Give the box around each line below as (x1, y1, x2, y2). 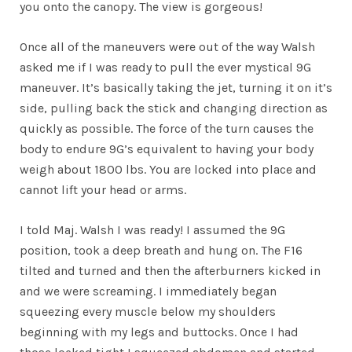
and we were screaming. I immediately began (20, 284, 277, 299)
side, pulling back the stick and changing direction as (20, 101, 328, 116)
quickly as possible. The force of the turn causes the (20, 121, 313, 137)
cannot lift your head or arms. (20, 182, 186, 198)
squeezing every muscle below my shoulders (20, 304, 276, 320)
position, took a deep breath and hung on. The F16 (20, 243, 302, 258)
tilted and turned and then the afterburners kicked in (20, 263, 321, 279)
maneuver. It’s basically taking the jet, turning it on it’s (20, 80, 332, 96)
